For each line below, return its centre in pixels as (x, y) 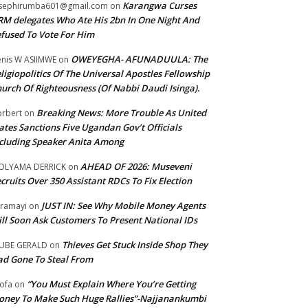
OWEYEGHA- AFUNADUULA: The (139, 59)
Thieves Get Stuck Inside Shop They (135, 245)
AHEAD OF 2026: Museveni (136, 167)
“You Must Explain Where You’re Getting (111, 284)
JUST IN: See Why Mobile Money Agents (123, 206)
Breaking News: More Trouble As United (121, 113)
